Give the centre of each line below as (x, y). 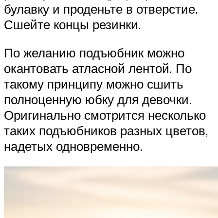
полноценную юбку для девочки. (98, 100)
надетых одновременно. (73, 146)
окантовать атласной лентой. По (98, 68)
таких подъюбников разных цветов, (106, 131)
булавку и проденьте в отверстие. (101, 9)
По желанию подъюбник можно (94, 53)
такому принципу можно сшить (94, 84)
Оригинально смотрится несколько (105, 115)
